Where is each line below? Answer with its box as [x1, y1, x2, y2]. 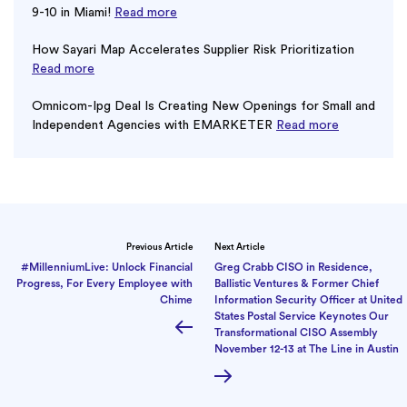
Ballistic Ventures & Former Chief [214, 278, 379, 290]
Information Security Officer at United [214, 294, 402, 306]
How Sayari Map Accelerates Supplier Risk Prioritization [32, 44, 354, 57]
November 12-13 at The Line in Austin [214, 343, 399, 355]
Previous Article [126, 243, 193, 253]
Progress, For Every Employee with [16, 278, 193, 290]
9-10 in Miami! [32, 6, 114, 20]
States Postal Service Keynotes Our [214, 311, 389, 323]
